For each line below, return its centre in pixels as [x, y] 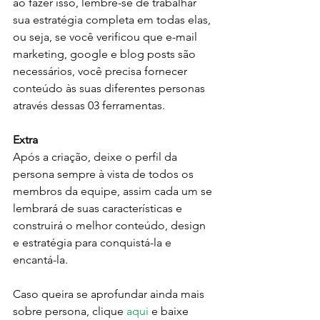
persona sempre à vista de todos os [105, 174]
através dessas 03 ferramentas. [89, 106]
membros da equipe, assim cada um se [114, 191]
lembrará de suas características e [99, 209]
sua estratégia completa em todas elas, [113, 20]
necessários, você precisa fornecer [101, 71]
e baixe [170, 311]
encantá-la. [40, 260]
